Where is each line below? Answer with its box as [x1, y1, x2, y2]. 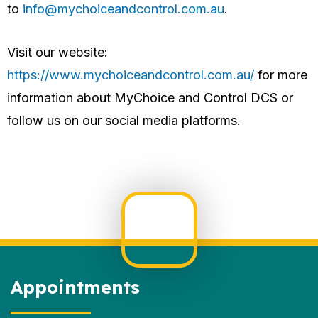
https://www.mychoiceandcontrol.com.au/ [7, 67, 254, 82]
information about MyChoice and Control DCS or [7, 89, 293, 105]
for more [254, 67, 307, 82]
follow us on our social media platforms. [7, 112, 241, 128]
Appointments [11, 276, 140, 299]
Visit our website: [7, 44, 108, 60]
